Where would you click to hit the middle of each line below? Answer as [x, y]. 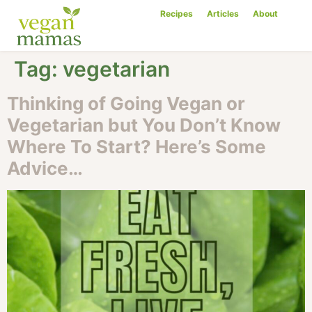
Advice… [45, 169]
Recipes [177, 14]
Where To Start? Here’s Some [136, 147]
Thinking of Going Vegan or [126, 104]
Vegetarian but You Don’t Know [144, 125]
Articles [223, 14]
